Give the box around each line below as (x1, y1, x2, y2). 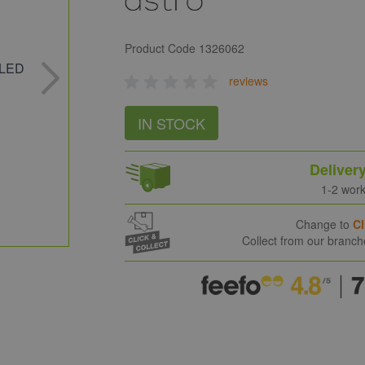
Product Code (125, 39, 200, 56)
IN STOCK (138, 112, 206, 134)
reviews (229, 72, 269, 89)
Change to (296, 216, 354, 233)
